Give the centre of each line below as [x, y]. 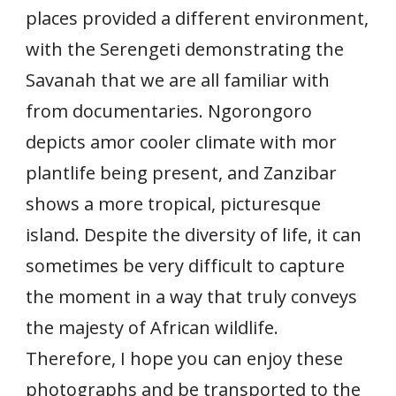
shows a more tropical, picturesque [174, 204]
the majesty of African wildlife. [152, 327]
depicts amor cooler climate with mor [182, 142]
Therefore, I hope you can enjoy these [185, 358]
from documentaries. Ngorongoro [169, 111]
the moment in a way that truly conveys [192, 297]
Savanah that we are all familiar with [178, 80]
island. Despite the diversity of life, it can [194, 235]
